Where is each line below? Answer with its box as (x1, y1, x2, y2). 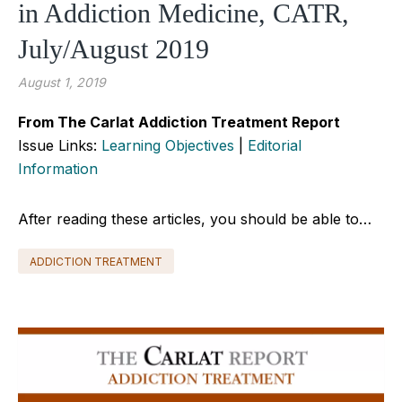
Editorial (248, 135, 301, 154)
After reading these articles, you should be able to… (18, 209, 371, 228)
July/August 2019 (18, 33, 209, 64)
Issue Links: (18, 135, 101, 154)
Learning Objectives (101, 135, 234, 154)
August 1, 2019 (18, 74, 106, 90)
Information (18, 159, 98, 178)
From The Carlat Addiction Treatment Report (18, 112, 340, 131)
